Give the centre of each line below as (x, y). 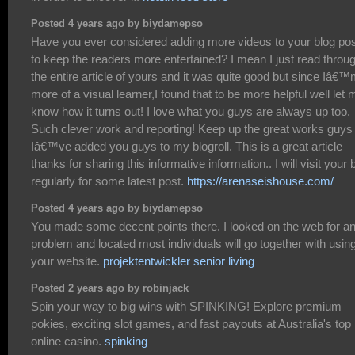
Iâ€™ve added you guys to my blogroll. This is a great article (187, 147)
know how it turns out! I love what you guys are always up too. (191, 112)
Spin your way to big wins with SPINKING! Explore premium (186, 307)
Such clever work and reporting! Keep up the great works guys (192, 129)
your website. (67, 261)
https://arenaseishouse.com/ (260, 181)
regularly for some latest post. (109, 181)
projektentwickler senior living (179, 261)
